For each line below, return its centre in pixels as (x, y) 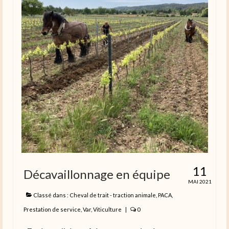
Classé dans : (51, 195)
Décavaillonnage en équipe (97, 174)
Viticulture (107, 210)
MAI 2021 (200, 182)
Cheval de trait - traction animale (113, 195)
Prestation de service (52, 210)
